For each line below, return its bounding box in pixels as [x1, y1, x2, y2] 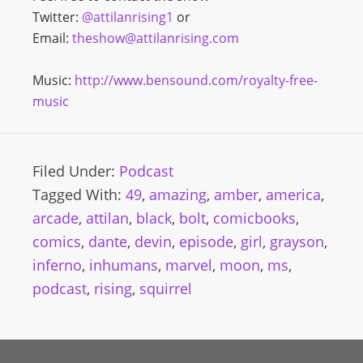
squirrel [139, 279, 192, 298]
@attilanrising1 [82, 8, 173, 26]
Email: [32, 29, 69, 47]
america [266, 185, 321, 204]
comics [32, 232, 81, 251]
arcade [32, 208, 79, 228]
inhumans [89, 255, 158, 275]
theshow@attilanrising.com [72, 29, 239, 47]
